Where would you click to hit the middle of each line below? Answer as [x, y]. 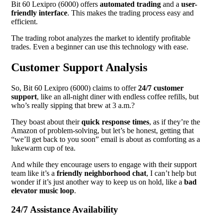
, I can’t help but [171, 173]
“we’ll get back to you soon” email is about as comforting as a [106, 139]
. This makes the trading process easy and [131, 13]
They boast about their [46, 122]
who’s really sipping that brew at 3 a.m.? [73, 105]
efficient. [24, 22]
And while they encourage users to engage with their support [104, 164]
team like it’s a [34, 173]
